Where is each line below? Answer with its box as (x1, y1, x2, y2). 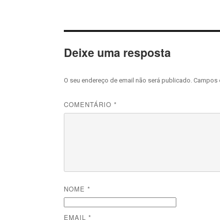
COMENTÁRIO (64, 99, 114, 109)
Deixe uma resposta (64, 44, 171, 60)
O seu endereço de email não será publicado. (64, 76, 192, 84)
